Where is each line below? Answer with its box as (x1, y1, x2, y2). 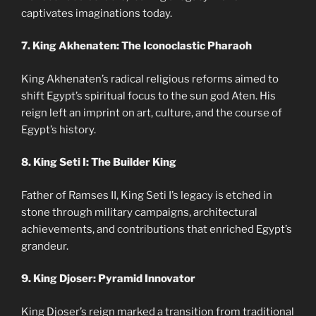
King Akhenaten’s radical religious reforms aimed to (21, 72, 279, 85)
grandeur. (21, 239, 68, 253)
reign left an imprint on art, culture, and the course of (21, 106, 282, 119)
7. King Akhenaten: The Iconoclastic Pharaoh (21, 39, 252, 53)
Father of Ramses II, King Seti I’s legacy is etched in (21, 188, 272, 202)
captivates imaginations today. (21, 6, 172, 20)
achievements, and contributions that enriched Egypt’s (21, 222, 292, 236)
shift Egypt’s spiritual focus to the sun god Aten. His (21, 89, 276, 102)
